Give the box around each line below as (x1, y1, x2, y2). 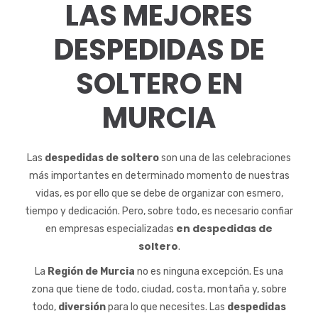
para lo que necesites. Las (106, 301, 227, 313)
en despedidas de (176, 221, 273, 236)
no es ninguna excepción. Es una (135, 265, 283, 278)
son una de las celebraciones (159, 152, 291, 164)
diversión (58, 301, 106, 313)
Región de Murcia (48, 265, 135, 278)
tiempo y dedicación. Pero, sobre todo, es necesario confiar (25, 205, 293, 217)
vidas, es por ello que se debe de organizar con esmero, (35, 187, 283, 199)
